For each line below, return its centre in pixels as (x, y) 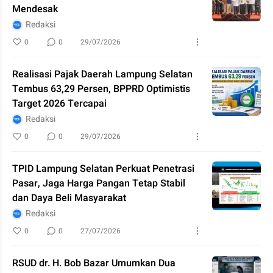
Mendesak (35, 9)
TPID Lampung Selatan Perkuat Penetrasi (103, 169)
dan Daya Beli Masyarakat (69, 198)
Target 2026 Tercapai (59, 104)
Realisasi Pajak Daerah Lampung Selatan (102, 74)
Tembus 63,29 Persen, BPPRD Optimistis (101, 89)
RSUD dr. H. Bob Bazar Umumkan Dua (94, 263)
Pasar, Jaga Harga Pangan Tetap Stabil (99, 183)
